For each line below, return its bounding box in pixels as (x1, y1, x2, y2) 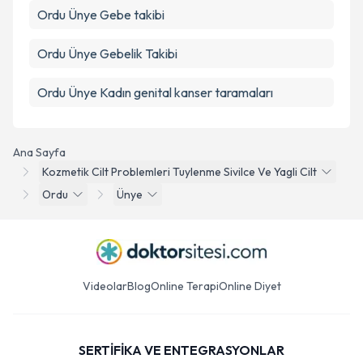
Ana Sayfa (13, 145, 66, 160)
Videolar (82, 279, 127, 293)
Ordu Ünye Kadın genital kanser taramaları (37, 84, 273, 100)
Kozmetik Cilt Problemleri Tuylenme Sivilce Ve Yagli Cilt (42, 164, 317, 179)
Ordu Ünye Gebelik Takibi (37, 45, 177, 62)
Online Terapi (150, 279, 219, 293)
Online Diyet (218, 279, 281, 293)
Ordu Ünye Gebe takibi (37, 6, 164, 23)
